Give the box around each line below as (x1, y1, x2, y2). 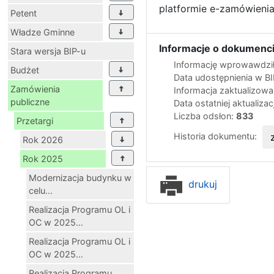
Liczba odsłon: (174, 110, 236, 121)
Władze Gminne (10, 26, 75, 37)
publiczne (10, 96, 50, 107)
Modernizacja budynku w (29, 172, 131, 183)
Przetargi (17, 115, 53, 126)
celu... (29, 185, 53, 196)
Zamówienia (10, 83, 60, 94)
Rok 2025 (23, 153, 63, 164)
